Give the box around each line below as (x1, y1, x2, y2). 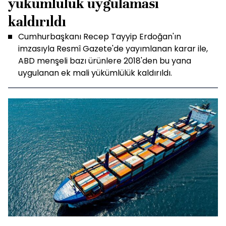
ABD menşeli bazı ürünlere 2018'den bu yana (18, 55, 191, 67)
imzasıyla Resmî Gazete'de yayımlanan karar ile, (18, 43, 208, 54)
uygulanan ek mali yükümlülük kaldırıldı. (18, 67, 172, 79)
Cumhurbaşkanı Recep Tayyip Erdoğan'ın (18, 31, 181, 42)
